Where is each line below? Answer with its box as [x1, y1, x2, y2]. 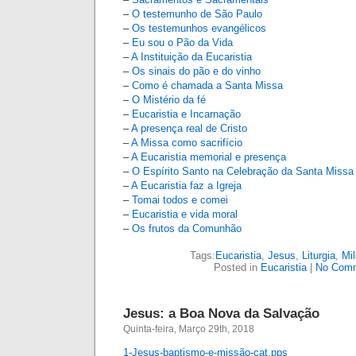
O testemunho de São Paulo [132, 8, 262, 20]
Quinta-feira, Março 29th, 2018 [123, 323, 254, 335]
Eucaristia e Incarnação [132, 108, 241, 120]
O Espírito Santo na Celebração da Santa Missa [132, 165, 354, 177]
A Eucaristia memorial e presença [131, 151, 286, 163]
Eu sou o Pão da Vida [132, 37, 233, 48]
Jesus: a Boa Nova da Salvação [123, 305, 319, 321]
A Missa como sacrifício [131, 137, 242, 149]
